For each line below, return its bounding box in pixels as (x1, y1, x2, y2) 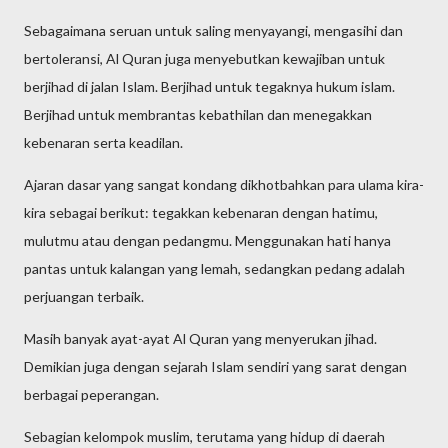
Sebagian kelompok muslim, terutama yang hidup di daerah (24, 428, 385, 445)
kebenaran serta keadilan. (24, 134, 183, 151)
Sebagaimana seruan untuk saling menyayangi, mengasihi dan (24, 22, 403, 39)
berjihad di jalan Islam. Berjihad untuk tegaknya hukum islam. (24, 78, 395, 95)
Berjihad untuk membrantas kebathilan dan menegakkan (24, 106, 372, 123)
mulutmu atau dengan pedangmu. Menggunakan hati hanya (24, 232, 391, 249)
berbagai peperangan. (24, 386, 159, 403)
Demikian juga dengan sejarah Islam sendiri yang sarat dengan (24, 358, 407, 375)
